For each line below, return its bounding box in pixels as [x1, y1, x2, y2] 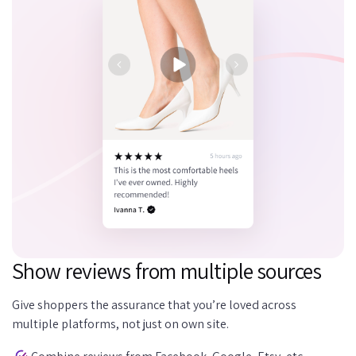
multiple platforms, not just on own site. [12, 315, 229, 333]
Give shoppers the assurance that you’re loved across [12, 296, 296, 314]
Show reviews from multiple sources [12, 256, 321, 286]
